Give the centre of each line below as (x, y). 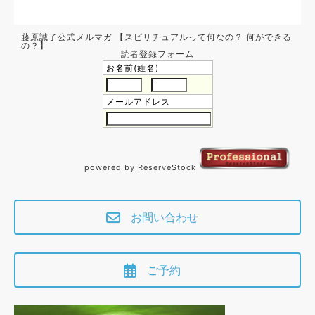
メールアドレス (138, 101)
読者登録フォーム (157, 53)
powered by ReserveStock (142, 167)
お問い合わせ (165, 217)
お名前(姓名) (132, 67)
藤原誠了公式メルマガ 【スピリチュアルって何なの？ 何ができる (156, 37)
